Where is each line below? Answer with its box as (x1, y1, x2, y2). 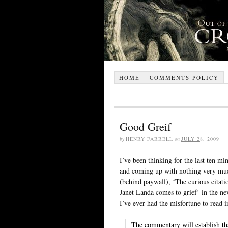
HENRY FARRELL (126, 135, 173, 142)
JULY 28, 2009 (181, 135, 219, 142)
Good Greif (120, 119, 171, 134)
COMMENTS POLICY (149, 73, 219, 81)
